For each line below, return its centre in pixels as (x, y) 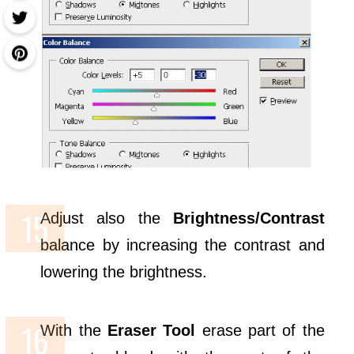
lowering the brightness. (124, 271)
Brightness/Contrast (249, 218)
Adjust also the (107, 218)
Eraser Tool (152, 330)
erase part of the (260, 330)
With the (74, 330)
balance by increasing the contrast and (183, 245)
